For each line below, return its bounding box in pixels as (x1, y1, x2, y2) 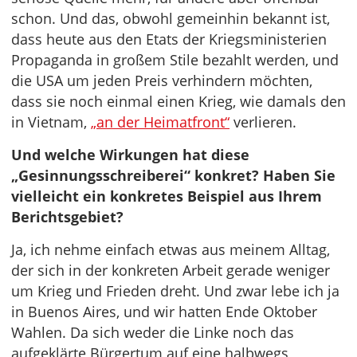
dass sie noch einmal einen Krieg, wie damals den (11, 92, 346, 111)
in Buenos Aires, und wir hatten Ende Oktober (11, 302, 317, 321)
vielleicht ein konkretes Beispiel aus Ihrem (11, 186, 322, 206)
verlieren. (229, 112, 296, 131)
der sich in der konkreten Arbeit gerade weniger (11, 261, 330, 280)
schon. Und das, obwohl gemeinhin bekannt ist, (11, 9, 330, 28)
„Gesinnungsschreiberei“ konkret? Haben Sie (11, 166, 335, 185)
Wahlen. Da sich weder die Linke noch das (11, 323, 294, 342)
